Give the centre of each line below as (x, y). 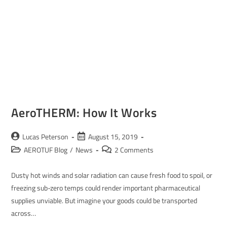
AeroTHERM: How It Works (84, 113)
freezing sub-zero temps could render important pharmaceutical (106, 188)
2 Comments (134, 150)
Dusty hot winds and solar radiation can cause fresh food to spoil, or (112, 175)
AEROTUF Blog (46, 150)
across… (24, 213)
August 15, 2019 (113, 137)
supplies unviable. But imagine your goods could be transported (104, 201)
